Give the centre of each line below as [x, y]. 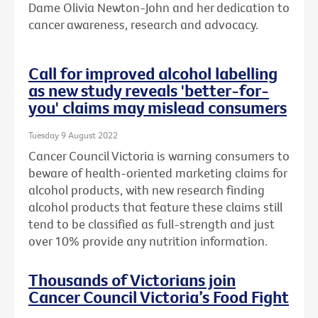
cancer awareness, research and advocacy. [143, 24]
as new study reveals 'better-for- [149, 90]
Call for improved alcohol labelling [153, 73]
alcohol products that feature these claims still [155, 207]
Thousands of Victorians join [132, 280]
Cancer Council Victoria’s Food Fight [159, 297]
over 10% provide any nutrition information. [148, 241]
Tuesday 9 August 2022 [73, 135]
